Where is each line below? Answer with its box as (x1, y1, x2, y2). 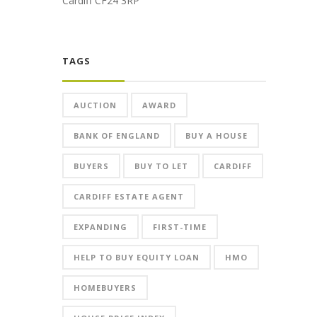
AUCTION (74, 100, 117, 110)
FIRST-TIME (153, 221, 207, 232)
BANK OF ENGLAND (74, 130, 160, 141)
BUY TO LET (134, 161, 188, 171)
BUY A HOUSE (185, 130, 248, 141)
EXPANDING (74, 221, 127, 232)
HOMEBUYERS (74, 282, 137, 293)
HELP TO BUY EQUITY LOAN (74, 252, 200, 263)
